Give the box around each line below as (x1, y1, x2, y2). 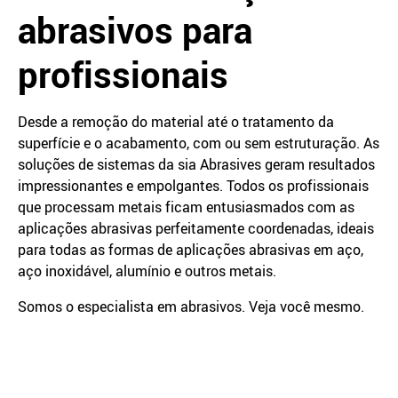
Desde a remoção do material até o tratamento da (18, 112, 334, 131)
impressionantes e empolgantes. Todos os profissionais (18, 176, 369, 195)
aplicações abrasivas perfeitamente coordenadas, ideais (18, 219, 374, 238)
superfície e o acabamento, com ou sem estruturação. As (18, 133, 379, 153)
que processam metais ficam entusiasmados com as (18, 197, 354, 217)
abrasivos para (18, 6, 252, 54)
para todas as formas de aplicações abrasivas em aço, (18, 240, 363, 259)
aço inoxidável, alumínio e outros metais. (18, 261, 280, 281)
